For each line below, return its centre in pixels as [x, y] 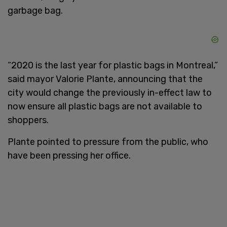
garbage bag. [35, 10]
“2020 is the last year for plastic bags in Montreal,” [113, 65]
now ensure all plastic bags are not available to [105, 106]
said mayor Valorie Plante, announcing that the [105, 79]
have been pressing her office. [69, 155]
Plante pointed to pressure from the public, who [108, 142]
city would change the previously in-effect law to [110, 92]
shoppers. [28, 120]
